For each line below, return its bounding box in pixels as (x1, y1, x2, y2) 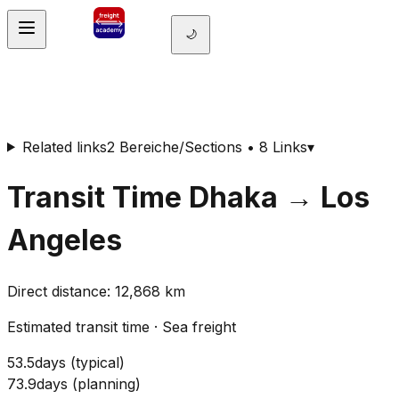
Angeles (7, 222, 122, 257)
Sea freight (162, 318, 236, 337)
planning (77, 375, 135, 394)
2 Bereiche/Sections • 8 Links (106, 137, 307, 156)
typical (76, 354, 119, 372)
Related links (21, 137, 107, 156)
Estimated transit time (7, 318, 150, 337)
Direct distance (7, 282, 107, 301)
